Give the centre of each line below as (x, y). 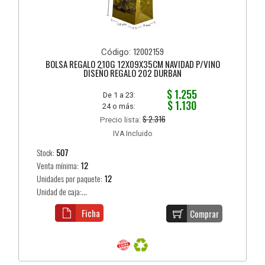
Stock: (47, 153)
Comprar (205, 213)
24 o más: (119, 106)
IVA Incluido (132, 133)
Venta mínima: (59, 166)
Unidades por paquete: (71, 179)
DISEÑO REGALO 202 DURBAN (132, 72)
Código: (117, 52)
